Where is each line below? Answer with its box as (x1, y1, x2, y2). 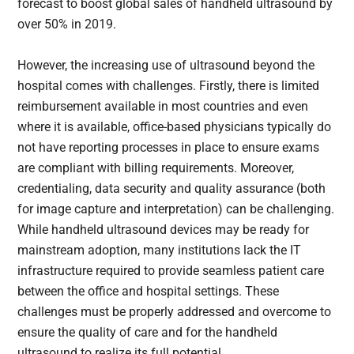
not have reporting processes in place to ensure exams (17, 140, 320, 156)
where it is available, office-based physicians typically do (17, 119, 332, 135)
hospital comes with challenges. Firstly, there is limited (17, 78, 320, 94)
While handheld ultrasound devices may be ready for (17, 222, 310, 238)
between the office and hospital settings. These (17, 284, 280, 299)
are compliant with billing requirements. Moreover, (17, 160, 295, 176)
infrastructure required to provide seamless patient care (17, 263, 325, 279)
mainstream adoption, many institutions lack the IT (17, 243, 302, 258)
